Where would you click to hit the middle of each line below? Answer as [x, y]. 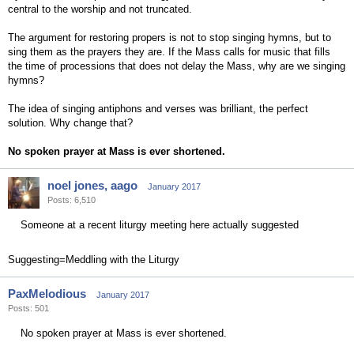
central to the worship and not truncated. [100, 9]
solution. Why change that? [70, 123]
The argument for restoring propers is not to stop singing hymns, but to [169, 38]
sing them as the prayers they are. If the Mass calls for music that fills [169, 52]
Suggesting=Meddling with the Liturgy [94, 260]
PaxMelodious [47, 294]
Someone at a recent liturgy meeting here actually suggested [160, 225]
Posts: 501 [28, 308]
